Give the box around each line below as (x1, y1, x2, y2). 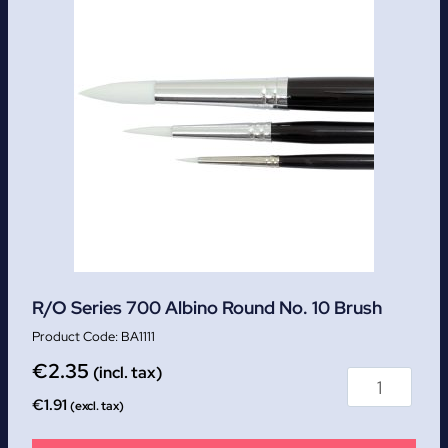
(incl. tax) (93, 362, 162, 384)
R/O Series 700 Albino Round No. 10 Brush (32, 296, 382, 320)
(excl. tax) (70, 398, 124, 415)
